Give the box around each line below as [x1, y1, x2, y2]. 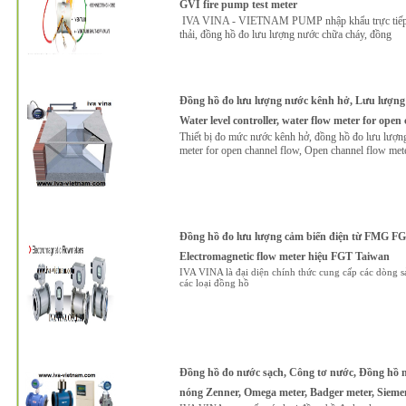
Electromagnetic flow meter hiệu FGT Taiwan [179, 250, 390, 263]
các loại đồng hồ [179, 277, 249, 288]
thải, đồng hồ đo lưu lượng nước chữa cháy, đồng [179, 28, 391, 41]
